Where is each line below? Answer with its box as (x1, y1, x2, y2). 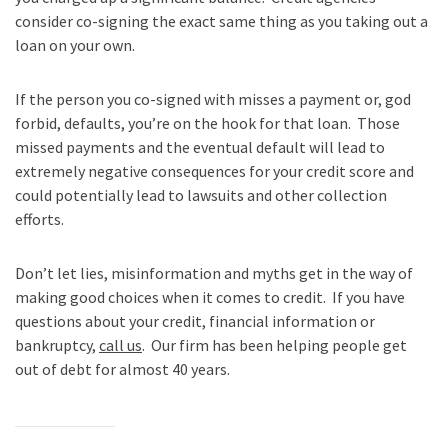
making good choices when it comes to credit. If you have (15, 286, 405, 307)
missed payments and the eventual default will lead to (15, 136, 385, 157)
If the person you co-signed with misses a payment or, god (15, 88, 411, 109)
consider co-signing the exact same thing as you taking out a (15, 10, 428, 31)
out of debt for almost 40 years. (15, 358, 233, 379)
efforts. (15, 208, 64, 229)
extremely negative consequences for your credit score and (15, 160, 414, 181)
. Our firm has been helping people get (142, 334, 407, 355)
